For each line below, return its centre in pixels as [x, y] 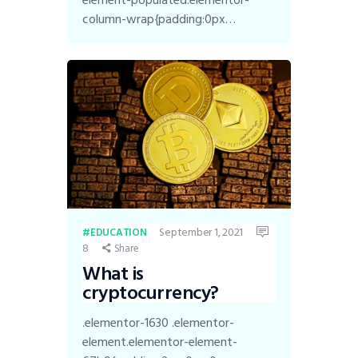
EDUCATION [118, 233]
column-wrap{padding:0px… [159, 19]
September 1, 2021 [201, 233]
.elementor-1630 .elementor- [159, 322]
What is [113, 273]
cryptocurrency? [151, 292]
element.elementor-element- [160, 342]
